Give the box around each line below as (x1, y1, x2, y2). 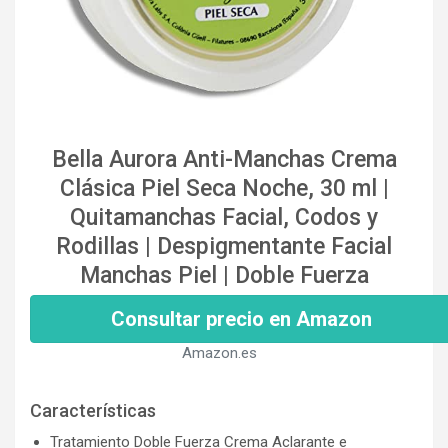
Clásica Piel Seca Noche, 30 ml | (59, 174, 389, 202)
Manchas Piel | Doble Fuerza (79, 261, 369, 289)
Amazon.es (181, 343, 257, 362)
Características (30, 399, 156, 421)
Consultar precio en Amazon (111, 306, 372, 331)
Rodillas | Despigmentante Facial (56, 232, 392, 260)
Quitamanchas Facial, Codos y (70, 203, 378, 231)
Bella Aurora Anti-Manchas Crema (51, 145, 397, 173)
